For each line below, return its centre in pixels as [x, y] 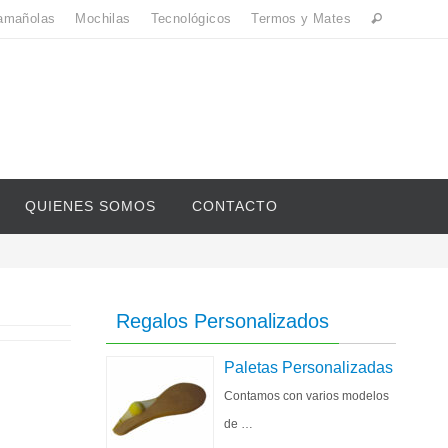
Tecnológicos [191, 18]
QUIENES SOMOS [90, 206]
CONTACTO [235, 206]
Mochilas [103, 18]
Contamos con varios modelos [306, 396]
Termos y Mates [301, 18]
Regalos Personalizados [222, 321]
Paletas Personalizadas [308, 367]
